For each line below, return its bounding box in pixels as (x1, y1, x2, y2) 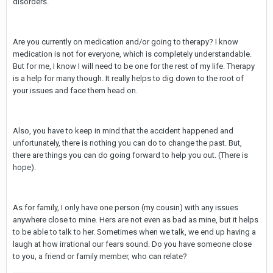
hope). (13, 163, 36, 172)
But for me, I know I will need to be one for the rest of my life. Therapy (13, 62, 255, 71)
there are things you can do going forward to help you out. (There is (13, 151, 248, 160)
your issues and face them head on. (13, 86, 138, 96)
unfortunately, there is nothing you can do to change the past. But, (13, 138, 242, 148)
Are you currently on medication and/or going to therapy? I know (13, 37, 238, 47)
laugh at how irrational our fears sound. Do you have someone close (13, 239, 252, 249)
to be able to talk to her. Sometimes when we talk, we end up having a (13, 227, 256, 237)
